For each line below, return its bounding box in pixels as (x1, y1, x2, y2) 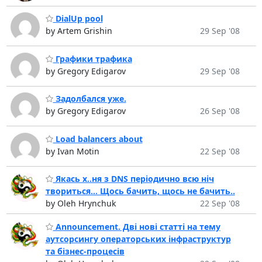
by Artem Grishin (45, 25, 112, 37)
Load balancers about (53, 133, 143, 144)
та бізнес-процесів (45, 245, 125, 257)
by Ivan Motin (45, 145, 99, 157)
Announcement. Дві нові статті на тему (53, 220, 220, 232)
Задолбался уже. (53, 93, 126, 105)
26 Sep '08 (199, 105, 240, 117)
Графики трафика (53, 53, 132, 64)
